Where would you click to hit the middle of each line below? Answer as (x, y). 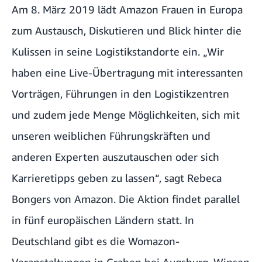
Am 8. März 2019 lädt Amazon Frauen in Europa (127, 9)
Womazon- (154, 241)
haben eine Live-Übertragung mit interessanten (127, 72)
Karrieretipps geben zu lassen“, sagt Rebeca (117, 177)
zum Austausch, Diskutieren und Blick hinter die (127, 30)
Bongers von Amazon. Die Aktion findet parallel (126, 199)
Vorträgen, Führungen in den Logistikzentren (120, 93)
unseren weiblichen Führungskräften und (111, 135)
